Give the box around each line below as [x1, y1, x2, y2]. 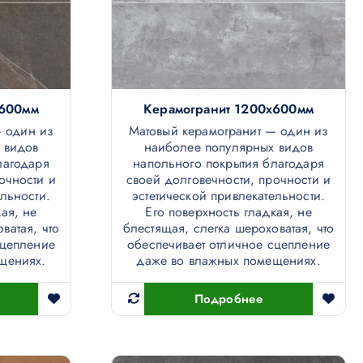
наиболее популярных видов [143, 138, 314, 157]
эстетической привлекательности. [132, 186, 325, 206]
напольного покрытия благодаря [133, 154, 324, 173]
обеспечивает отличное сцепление [127, 235, 330, 254]
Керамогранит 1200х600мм [143, 100, 314, 119]
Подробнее [194, 290, 263, 309]
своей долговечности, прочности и [126, 170, 331, 190]
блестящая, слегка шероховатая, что [122, 219, 335, 238]
